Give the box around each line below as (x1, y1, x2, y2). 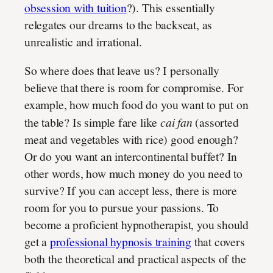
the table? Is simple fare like (24, 114, 160, 131)
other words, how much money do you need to (24, 165, 243, 182)
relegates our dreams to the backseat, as (24, 16, 213, 33)
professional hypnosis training (49, 233, 191, 250)
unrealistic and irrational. (24, 33, 142, 50)
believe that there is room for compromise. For (24, 79, 244, 96)
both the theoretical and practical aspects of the (24, 250, 246, 268)
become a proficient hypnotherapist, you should (24, 216, 249, 233)
